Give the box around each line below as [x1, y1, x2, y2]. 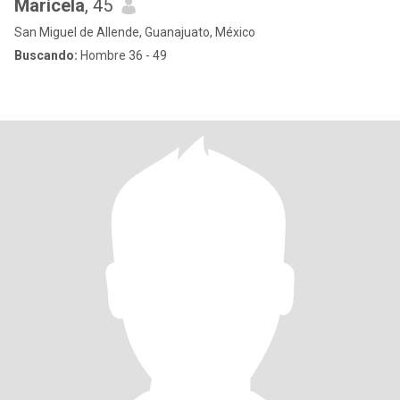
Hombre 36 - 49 [78, 48, 167, 62]
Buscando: [14, 48, 78, 62]
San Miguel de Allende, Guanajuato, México [14, 25, 255, 39]
